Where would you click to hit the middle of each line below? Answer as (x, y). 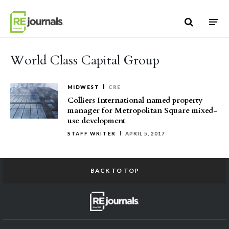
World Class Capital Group (85, 60)
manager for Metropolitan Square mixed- (142, 110)
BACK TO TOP (114, 170)
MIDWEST (84, 87)
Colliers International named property (135, 100)
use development (96, 121)
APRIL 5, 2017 (145, 133)
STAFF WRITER (92, 133)
